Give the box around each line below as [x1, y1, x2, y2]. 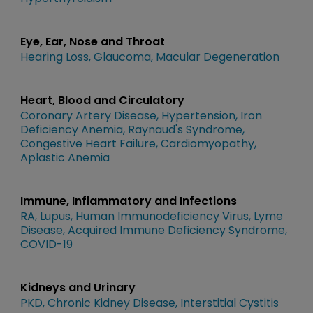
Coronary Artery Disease [20, 108, 156, 124]
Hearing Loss [20, 49, 89, 65]
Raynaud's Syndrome [128, 122, 242, 138]
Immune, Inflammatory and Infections [20, 193, 237, 209]
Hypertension [161, 108, 235, 124]
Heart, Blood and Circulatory [20, 92, 184, 108]
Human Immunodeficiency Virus [75, 208, 249, 224]
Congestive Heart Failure [20, 136, 156, 152]
